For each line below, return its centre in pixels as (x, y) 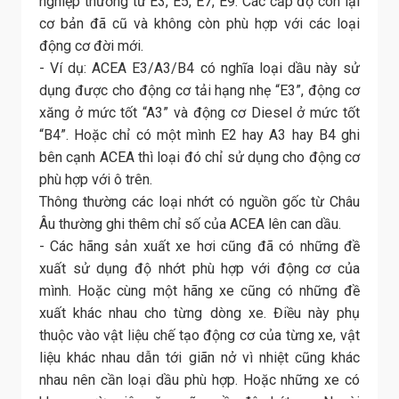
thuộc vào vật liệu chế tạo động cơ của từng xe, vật (199, 336)
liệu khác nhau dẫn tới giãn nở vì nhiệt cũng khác (199, 358)
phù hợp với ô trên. (96, 180)
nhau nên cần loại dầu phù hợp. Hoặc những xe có (199, 380)
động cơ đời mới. (91, 46)
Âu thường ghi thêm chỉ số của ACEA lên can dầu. (190, 224)
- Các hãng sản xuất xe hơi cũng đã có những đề (199, 247)
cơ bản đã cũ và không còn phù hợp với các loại (199, 24)
